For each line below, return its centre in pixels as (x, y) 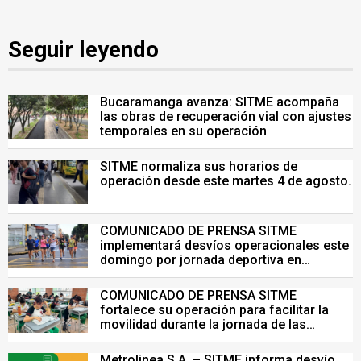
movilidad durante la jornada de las (203, 324)
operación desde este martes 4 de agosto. (226, 181)
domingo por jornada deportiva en (201, 260)
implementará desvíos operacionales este (224, 245)
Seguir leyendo (83, 50)
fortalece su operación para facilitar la (214, 310)
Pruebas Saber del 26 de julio (186, 339)
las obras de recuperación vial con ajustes (226, 116)
